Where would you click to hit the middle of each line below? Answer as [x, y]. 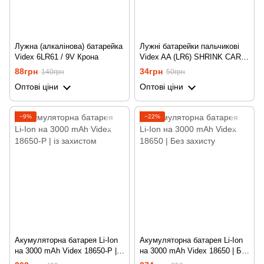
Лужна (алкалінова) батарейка [69, 47]
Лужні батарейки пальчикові [189, 47]
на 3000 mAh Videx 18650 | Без [194, 251]
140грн [53, 72]
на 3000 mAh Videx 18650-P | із [70, 251]
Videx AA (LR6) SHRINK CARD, [194, 57]
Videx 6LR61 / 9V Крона [57, 57]
